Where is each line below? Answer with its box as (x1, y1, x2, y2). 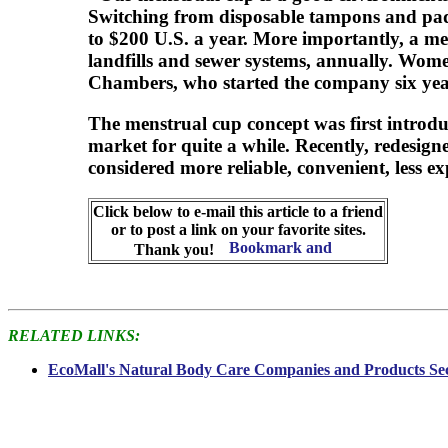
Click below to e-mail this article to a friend (93, 202, 383, 220)
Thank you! (133, 240, 218, 258)
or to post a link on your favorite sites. (110, 220, 366, 238)
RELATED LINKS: (8, 326, 140, 344)
